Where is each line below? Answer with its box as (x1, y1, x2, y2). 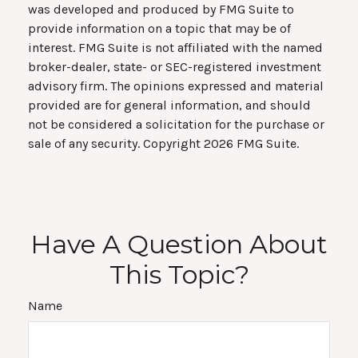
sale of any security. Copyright (28, 136, 204, 152)
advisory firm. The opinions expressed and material (28, 78, 324, 94)
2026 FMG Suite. (204, 136, 299, 152)
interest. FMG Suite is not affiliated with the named (28, 40, 323, 56)
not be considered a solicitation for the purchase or (28, 117, 324, 133)
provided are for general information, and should (28, 97, 311, 113)
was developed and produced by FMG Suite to (28, 2, 294, 18)
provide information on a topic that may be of (28, 21, 291, 37)
